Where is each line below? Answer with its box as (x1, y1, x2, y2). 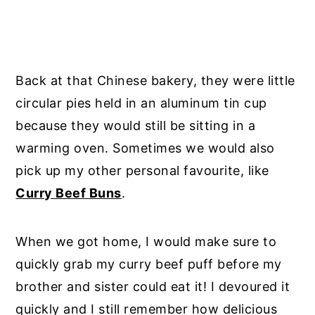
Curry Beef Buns (15, 186, 122, 201)
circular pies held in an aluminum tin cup (15, 96, 267, 111)
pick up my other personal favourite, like (15, 163, 269, 179)
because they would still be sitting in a (15, 118, 256, 134)
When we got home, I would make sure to (15, 234, 277, 250)
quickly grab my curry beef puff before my (15, 257, 282, 272)
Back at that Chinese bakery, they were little (15, 73, 295, 89)
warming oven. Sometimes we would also (15, 141, 275, 156)
